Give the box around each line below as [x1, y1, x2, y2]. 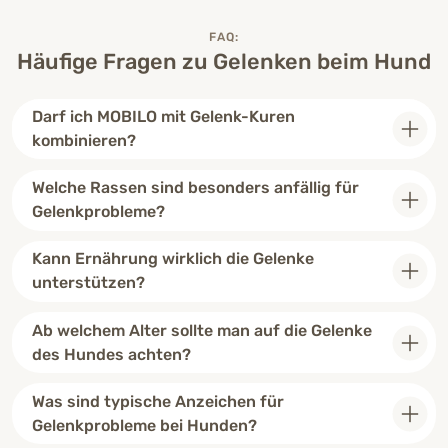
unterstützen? [32, 273, 145, 293]
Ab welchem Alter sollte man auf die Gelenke [32, 320, 372, 340]
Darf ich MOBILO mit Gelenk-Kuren [32, 107, 295, 127]
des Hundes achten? [32, 344, 191, 364]
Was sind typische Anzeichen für [32, 391, 284, 411]
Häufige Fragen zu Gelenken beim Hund [17, 48, 431, 74]
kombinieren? [32, 131, 136, 151]
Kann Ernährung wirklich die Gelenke [32, 249, 314, 269]
